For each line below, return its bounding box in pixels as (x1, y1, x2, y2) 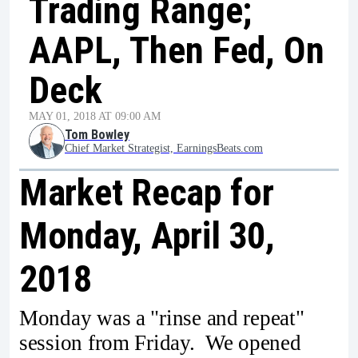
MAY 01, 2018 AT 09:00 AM (29, 110, 161, 122)
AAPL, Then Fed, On (29, 29, 324, 72)
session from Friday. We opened (19, 331, 301, 356)
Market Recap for (19, 171, 274, 214)
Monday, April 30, (19, 214, 275, 257)
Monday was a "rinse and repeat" (19, 306, 304, 331)
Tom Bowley (65, 127, 129, 142)
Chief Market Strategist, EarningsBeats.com (65, 142, 263, 154)
